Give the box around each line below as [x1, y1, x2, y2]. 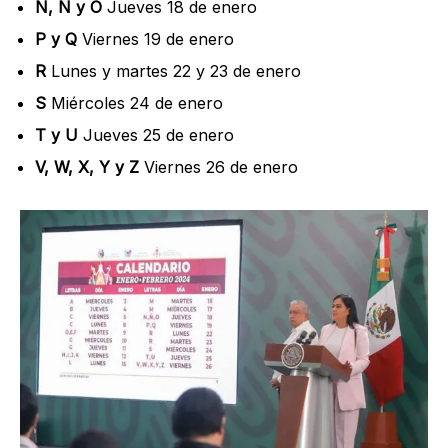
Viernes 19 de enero [77, 29, 234, 50]
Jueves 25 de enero [78, 125, 234, 146]
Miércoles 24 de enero [46, 93, 223, 114]
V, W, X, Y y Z [35, 157, 139, 178]
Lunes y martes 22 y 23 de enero [46, 61, 301, 82]
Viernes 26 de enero [139, 157, 298, 178]
